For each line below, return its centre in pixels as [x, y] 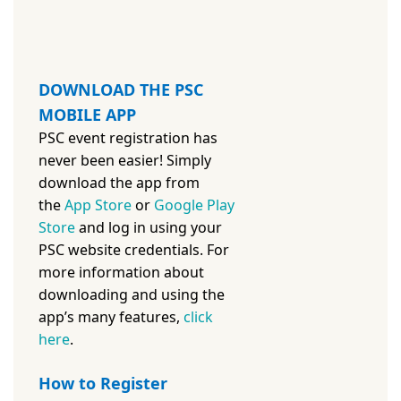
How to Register [103, 384]
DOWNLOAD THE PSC [121, 90]
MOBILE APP [87, 115]
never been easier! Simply [125, 161]
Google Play [194, 205]
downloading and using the [132, 295]
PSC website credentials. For [134, 250]
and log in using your [149, 228]
